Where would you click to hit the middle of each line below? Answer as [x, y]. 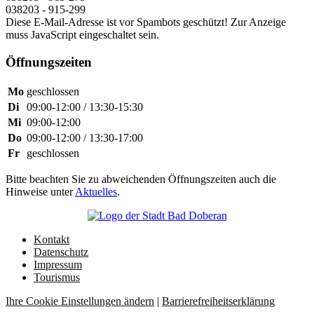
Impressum [58, 264]
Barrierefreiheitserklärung [218, 301]
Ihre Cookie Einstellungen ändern [80, 301]
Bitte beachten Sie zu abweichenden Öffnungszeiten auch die [141, 179]
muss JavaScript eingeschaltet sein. [82, 35]
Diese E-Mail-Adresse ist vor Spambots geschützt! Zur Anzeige [146, 22]
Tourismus [57, 277]
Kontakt [52, 239]
